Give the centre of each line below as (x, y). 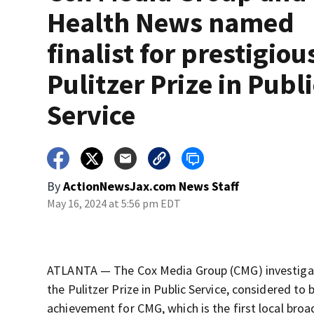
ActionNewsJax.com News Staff (151, 186)
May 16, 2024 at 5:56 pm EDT (114, 204)
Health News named (171, 23)
